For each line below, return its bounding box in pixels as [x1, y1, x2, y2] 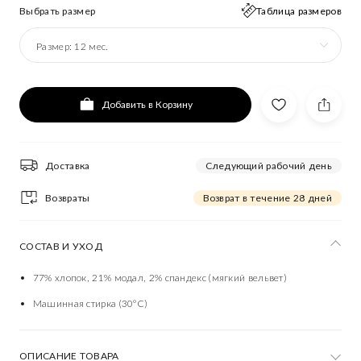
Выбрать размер [19, 4, 96, 17]
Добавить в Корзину [101, 98, 193, 110]
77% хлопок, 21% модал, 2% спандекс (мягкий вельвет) [32, 272, 287, 284]
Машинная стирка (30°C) [32, 297, 147, 309]
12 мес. [74, 39, 109, 52]
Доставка [45, 159, 90, 172]
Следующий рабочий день [205, 159, 332, 172]
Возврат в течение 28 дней [202, 191, 332, 204]
